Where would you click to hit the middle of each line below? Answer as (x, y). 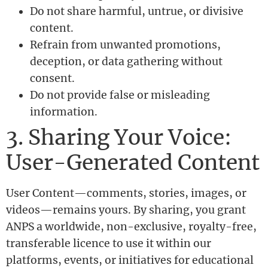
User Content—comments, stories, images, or (126, 193)
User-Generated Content (133, 162)
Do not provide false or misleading (120, 95)
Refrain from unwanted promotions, (125, 45)
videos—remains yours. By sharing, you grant (126, 210)
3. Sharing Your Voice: (119, 137)
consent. (52, 78)
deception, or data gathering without (126, 61)
